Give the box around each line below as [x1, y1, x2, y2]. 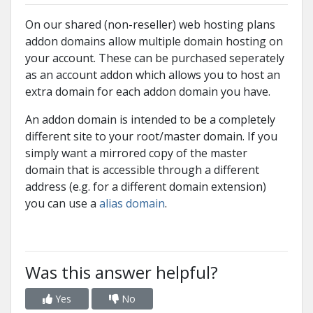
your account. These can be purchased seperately [25, 50, 284, 66]
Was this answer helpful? [25, 261, 218, 284]
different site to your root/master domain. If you [25, 129, 277, 144]
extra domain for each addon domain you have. [25, 84, 270, 99]
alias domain [99, 196, 165, 211]
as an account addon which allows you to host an [25, 67, 280, 82]
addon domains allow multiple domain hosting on [25, 34, 283, 49]
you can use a [25, 196, 99, 211]
